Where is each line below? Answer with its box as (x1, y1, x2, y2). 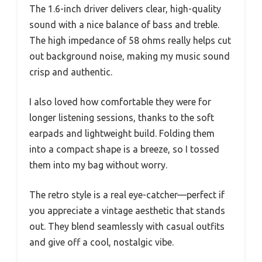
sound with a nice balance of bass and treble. (29, 19, 219, 30)
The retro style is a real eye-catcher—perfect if (29, 189, 225, 200)
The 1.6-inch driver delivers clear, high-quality (29, 3, 221, 14)
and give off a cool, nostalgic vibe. (29, 236, 174, 247)
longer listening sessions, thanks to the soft (29, 112, 214, 123)
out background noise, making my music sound (29, 50, 230, 61)
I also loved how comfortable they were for (29, 96, 211, 107)
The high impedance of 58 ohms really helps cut (29, 35, 231, 46)
